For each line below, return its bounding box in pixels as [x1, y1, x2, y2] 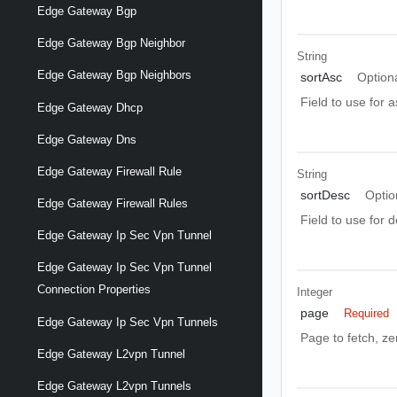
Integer [297, 285, 333, 299]
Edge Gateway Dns [37, 132, 136, 146]
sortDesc [300, 187, 350, 202]
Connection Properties [37, 283, 151, 297]
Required [344, 306, 390, 320]
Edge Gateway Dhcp [37, 100, 143, 114]
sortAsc [300, 69, 342, 84]
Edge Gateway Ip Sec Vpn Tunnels [37, 315, 218, 329]
